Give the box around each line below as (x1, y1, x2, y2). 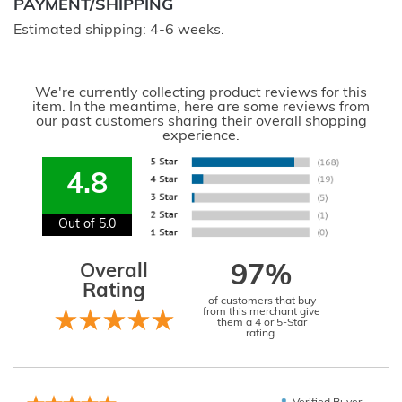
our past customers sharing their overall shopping (35, 114, 367, 129)
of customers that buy (207, 295, 316, 307)
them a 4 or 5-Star (216, 317, 307, 328)
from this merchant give (203, 306, 320, 318)
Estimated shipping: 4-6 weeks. (13, 22, 224, 38)
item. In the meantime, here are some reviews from (32, 100, 370, 115)
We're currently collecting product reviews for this (35, 85, 367, 100)
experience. (162, 128, 240, 144)
